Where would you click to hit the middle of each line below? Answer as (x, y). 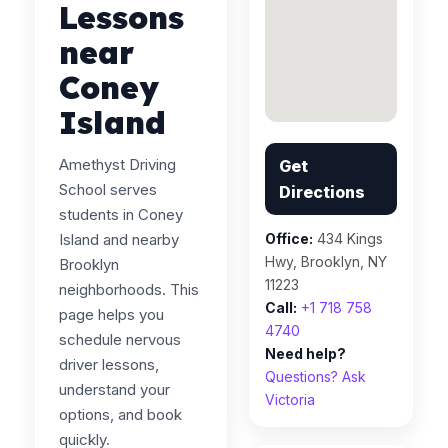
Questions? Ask (316, 376)
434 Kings (348, 238)
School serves (108, 189)
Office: (289, 238)
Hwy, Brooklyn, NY (326, 261)
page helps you (111, 314)
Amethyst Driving (117, 164)
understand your (114, 389)
